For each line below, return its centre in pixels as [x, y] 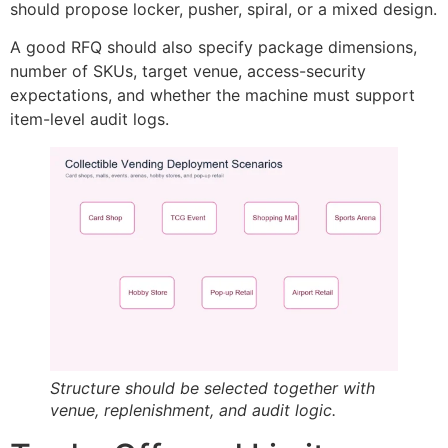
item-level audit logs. [89, 119]
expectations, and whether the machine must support [212, 95]
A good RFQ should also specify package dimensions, [213, 47]
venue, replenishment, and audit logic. [193, 410]
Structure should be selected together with [212, 388]
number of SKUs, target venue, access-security [188, 71]
